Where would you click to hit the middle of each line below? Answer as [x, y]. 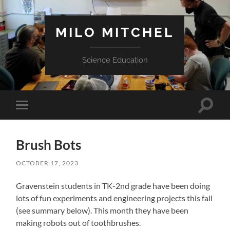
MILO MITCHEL [115, 32]
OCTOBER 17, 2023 [47, 163]
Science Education [115, 60]
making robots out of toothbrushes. [79, 222]
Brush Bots [49, 145]
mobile [36, 121]
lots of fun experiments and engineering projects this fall [114, 198]
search [217, 117]
